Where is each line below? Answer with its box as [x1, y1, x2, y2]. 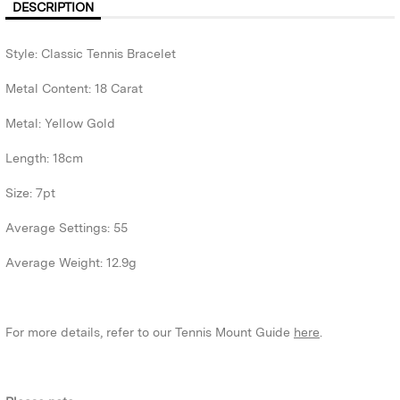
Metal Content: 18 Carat [5, 81, 146, 96]
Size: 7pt [5, 186, 55, 201]
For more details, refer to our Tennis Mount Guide [5, 325, 294, 340]
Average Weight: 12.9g [5, 255, 137, 271]
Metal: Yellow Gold [5, 116, 115, 131]
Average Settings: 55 [5, 221, 128, 236]
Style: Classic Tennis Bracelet [5, 46, 176, 62]
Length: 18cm [5, 151, 83, 166]
